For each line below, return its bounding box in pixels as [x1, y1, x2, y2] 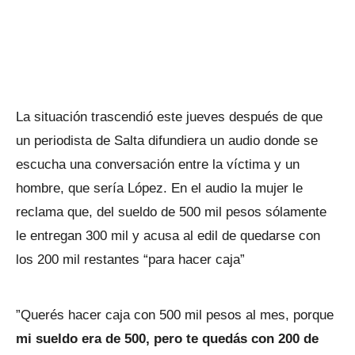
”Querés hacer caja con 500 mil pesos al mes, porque [16, 307, 334, 323]
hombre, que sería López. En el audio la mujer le [16, 181, 303, 196]
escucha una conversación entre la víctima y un [16, 157, 300, 172]
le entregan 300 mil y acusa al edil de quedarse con [16, 228, 320, 243]
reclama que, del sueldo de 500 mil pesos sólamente [16, 204, 326, 219]
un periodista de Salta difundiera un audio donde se [16, 133, 318, 148]
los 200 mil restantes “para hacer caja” [16, 252, 245, 267]
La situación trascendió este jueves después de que [16, 109, 323, 124]
